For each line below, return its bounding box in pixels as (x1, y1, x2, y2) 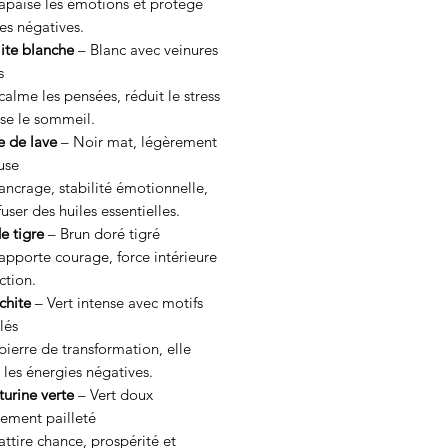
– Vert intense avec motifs (31, 293, 203, 312)
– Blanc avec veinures (74, 40, 218, 59)
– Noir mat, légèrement (57, 132, 217, 151)
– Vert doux (74, 385, 153, 404)
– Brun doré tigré (44, 224, 160, 243)
